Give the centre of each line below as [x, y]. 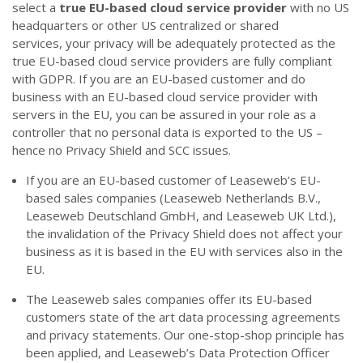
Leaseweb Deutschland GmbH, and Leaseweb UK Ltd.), [181, 216]
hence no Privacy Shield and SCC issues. [122, 150]
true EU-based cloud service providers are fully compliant [172, 61]
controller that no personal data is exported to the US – [167, 132]
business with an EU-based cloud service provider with [165, 97]
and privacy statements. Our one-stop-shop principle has [185, 335]
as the [318, 43]
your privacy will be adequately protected [181, 43]
